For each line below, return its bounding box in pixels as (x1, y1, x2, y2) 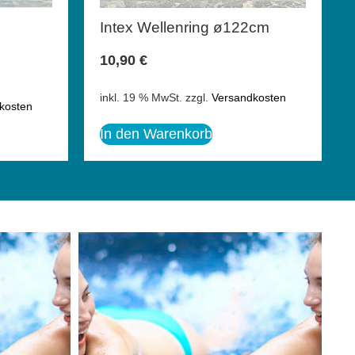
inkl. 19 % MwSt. (100, 90, 182, 104)
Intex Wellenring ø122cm (100, 19, 269, 36)
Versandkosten (212, 90, 286, 104)
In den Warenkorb (100, 125, 212, 142)
